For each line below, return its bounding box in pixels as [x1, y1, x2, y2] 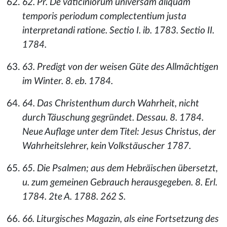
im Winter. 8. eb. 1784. [22, 77, 113, 86]
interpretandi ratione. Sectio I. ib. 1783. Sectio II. [22, 26, 214, 35]
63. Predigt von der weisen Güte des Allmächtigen [22, 62, 218, 72]
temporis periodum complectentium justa [22, 12, 186, 21]
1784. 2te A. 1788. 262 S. [22, 192, 126, 202]
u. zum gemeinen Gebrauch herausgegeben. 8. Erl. [22, 178, 217, 187]
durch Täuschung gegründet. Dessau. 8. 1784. [22, 113, 204, 123]
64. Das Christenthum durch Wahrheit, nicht [22, 99, 199, 108]
